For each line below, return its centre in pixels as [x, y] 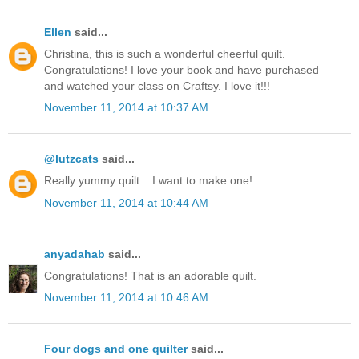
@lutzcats [71, 159]
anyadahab [75, 254]
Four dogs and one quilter [116, 349]
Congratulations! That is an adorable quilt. [150, 275]
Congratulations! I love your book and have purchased [182, 69]
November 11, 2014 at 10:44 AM [126, 202]
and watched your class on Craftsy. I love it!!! [157, 85]
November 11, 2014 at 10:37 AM [126, 107]
